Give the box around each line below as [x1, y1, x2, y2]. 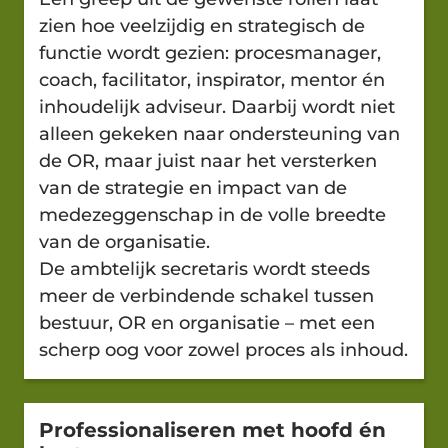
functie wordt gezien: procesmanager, [39, 41, 381, 64]
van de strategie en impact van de [39, 176, 347, 199]
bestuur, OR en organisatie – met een [39, 311, 375, 334]
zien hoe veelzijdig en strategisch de [39, 14, 365, 37]
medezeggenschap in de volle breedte [39, 203, 386, 226]
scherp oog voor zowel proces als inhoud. [39, 338, 408, 361]
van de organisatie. [39, 230, 210, 253]
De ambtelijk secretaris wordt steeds [39, 257, 370, 280]
